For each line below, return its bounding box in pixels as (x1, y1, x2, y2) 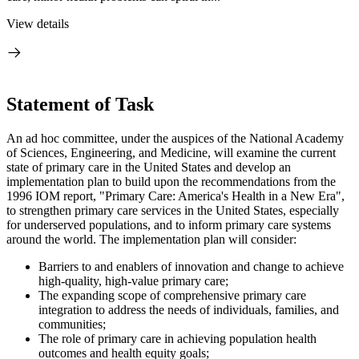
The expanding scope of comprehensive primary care (38, 288, 306, 302)
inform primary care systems (185, 217, 331, 232)
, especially (283, 203, 339, 217)
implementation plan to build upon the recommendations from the (6, 174, 336, 188)
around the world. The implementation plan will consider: (6, 232, 296, 246)
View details (6, 17, 69, 30)
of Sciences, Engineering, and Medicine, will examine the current (6, 145, 336, 159)
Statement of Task (6, 93, 154, 115)
